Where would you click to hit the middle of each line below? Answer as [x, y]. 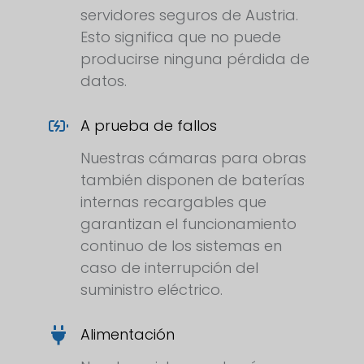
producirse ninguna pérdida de [195, 59]
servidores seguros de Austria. [189, 15]
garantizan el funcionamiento [188, 224]
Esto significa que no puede [181, 37]
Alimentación [128, 335]
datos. [104, 81]
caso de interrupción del [169, 268]
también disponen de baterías [193, 180]
